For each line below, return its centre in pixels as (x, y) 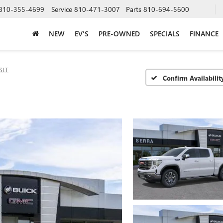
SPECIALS (165, 33)
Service (62, 9)
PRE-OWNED (119, 33)
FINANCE (204, 33)
